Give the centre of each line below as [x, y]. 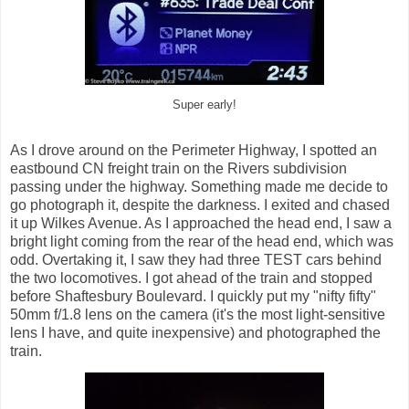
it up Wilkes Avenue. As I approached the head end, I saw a [201, 223]
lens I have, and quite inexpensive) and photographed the [195, 332]
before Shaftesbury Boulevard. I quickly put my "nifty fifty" [193, 296]
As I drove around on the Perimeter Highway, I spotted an [194, 150]
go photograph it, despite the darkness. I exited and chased [200, 204]
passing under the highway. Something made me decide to [199, 186]
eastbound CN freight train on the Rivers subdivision [178, 168]
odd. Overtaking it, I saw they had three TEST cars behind [196, 259]
